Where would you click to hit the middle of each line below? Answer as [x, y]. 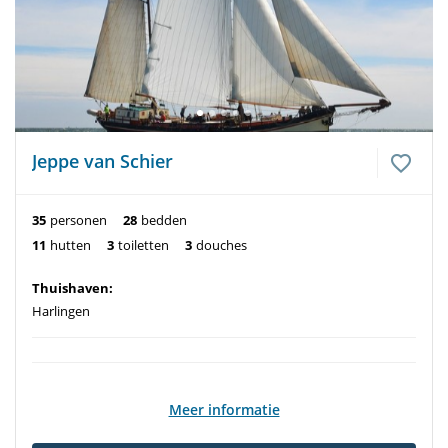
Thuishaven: [72, 288]
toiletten [143, 245]
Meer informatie [224, 409]
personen [78, 220]
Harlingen [61, 311]
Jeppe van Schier [102, 161]
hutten [70, 245]
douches [221, 245]
